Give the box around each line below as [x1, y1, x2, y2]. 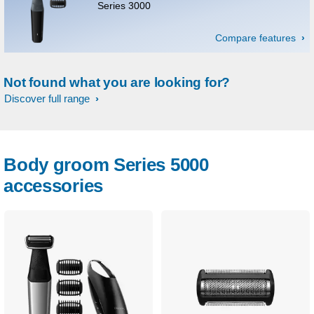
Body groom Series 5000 [4, 154, 209, 176]
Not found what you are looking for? [4, 75, 231, 90]
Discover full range [4, 93, 93, 105]
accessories [4, 175, 103, 197]
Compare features [215, 32, 299, 44]
